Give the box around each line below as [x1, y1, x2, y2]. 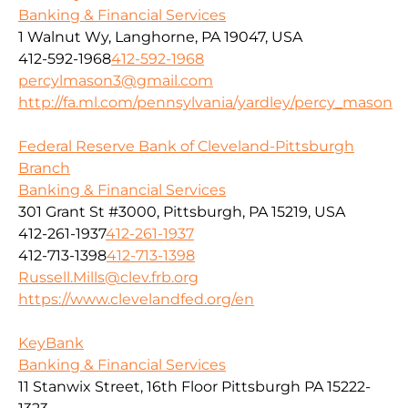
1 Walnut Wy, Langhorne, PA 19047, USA [18, 28, 302, 46]
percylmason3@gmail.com [18, 72, 213, 90]
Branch [18, 159, 70, 178]
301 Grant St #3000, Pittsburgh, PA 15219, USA [18, 203, 345, 221]
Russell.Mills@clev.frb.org [18, 269, 199, 287]
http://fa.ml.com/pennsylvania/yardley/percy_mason [18, 94, 393, 112]
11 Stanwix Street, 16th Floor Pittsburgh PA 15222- [18, 378, 371, 396]
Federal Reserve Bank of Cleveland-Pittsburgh [18, 138, 354, 156]
